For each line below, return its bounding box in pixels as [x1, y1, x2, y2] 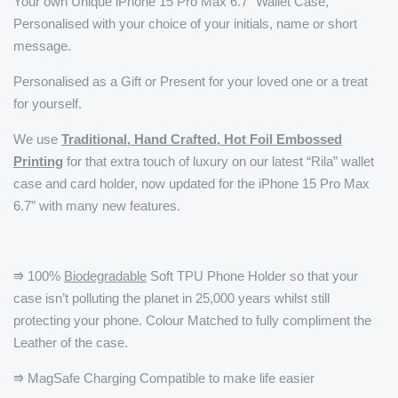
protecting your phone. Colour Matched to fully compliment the [13, 313, 371, 329]
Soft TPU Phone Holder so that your [147, 268, 358, 284]
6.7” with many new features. [13, 198, 180, 214]
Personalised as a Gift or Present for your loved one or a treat [13, 74, 368, 90]
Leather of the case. [13, 335, 128, 351]
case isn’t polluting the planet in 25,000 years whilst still [13, 291, 330, 306]
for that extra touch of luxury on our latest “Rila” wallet [63, 154, 374, 170]
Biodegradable [64, 268, 147, 284]
